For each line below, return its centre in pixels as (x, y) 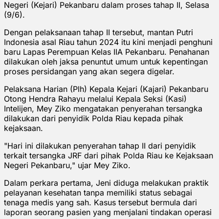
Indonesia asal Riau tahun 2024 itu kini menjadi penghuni (108, 42)
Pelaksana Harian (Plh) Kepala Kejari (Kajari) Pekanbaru (106, 89)
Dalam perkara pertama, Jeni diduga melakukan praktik (106, 183)
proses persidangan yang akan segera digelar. (89, 71)
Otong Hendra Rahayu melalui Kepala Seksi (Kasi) (95, 99)
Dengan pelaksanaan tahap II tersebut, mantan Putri (99, 32)
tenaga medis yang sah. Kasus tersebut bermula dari (100, 202)
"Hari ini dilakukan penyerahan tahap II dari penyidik (100, 145)
